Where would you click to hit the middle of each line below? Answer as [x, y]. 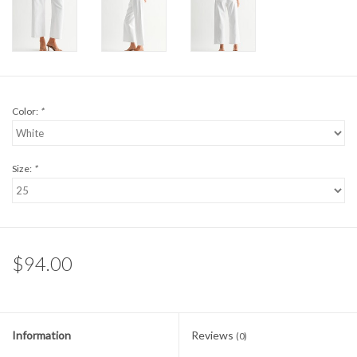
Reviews [214, 335]
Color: [26, 112]
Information [41, 335]
